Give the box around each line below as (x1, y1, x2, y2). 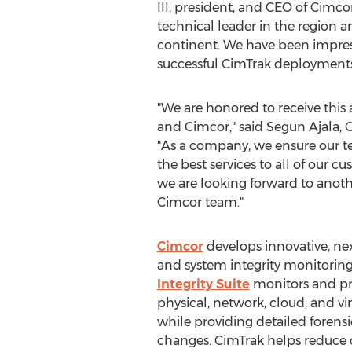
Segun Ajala (266, 119, 339, 134)
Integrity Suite (156, 277, 250, 291)
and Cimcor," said (156, 119, 266, 134)
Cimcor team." (156, 195, 244, 210)
